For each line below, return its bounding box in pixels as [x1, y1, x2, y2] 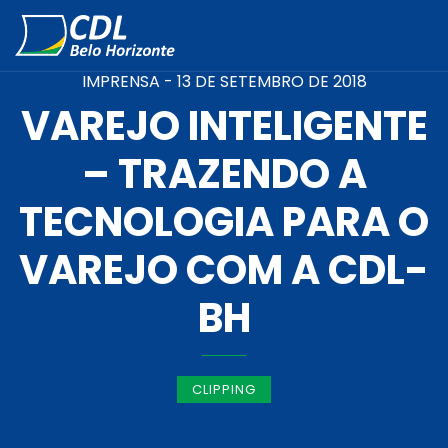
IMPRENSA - [81, 70, 177, 93]
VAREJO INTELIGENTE [20, 98, 428, 154]
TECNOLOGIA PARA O [19, 194, 429, 250]
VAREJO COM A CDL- [19, 242, 429, 298]
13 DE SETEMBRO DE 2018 [176, 70, 367, 93]
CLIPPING [192, 380, 256, 399]
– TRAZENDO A [81, 146, 367, 202]
